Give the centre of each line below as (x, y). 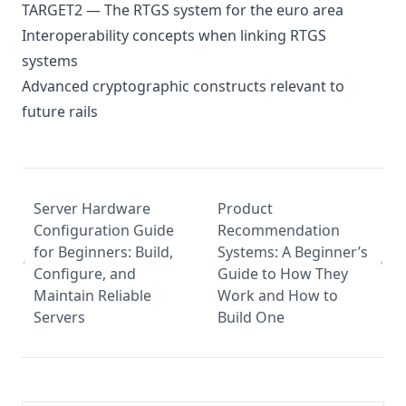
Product (245, 208)
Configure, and (85, 274)
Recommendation (279, 230)
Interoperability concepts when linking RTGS (174, 35)
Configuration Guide (104, 230)
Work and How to (278, 295)
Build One (251, 317)
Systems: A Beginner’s (293, 252)
